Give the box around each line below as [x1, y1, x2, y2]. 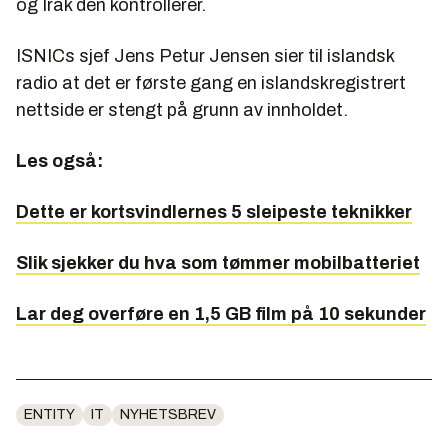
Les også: [16, 151, 103, 172]
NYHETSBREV [120, 407, 216, 423]
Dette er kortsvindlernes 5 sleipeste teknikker [16, 202, 412, 223]
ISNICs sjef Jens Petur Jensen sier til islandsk [16, 46, 394, 67]
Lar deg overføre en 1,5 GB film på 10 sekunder [16, 304, 426, 325]
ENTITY [24, 407, 75, 423]
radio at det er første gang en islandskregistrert [16, 73, 406, 94]
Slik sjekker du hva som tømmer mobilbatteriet [16, 253, 420, 274]
